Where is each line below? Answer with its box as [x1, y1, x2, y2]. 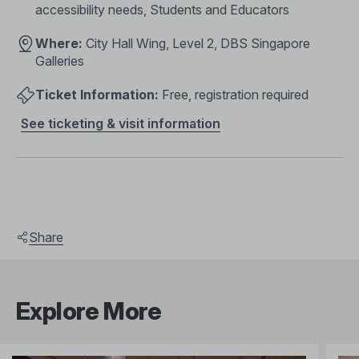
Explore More [16, 296, 162, 325]
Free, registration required [159, 87, 309, 103]
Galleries [35, 53, 84, 69]
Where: [35, 35, 83, 51]
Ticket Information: [35, 87, 159, 103]
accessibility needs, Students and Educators [35, 2, 289, 18]
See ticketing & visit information [21, 115, 220, 131]
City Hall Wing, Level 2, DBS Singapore [83, 35, 310, 51]
